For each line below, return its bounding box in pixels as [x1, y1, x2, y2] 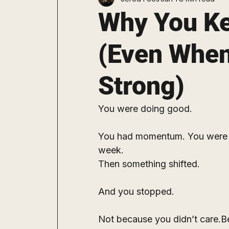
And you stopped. [98, 186, 174, 197]
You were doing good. [98, 103, 192, 114]
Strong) [98, 71, 185, 101]
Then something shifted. [98, 158, 200, 170]
